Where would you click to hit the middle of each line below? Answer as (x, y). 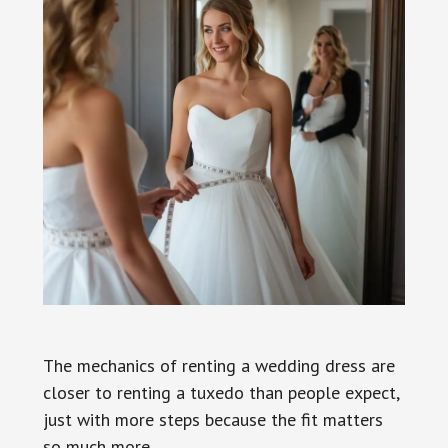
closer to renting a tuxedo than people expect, (220, 392)
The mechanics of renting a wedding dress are (218, 365)
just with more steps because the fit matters (212, 419)
